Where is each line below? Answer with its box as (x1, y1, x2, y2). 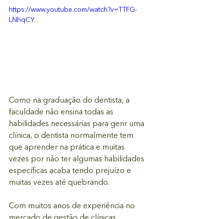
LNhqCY (9, 17, 35, 23)
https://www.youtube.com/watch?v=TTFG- (9, 6, 137, 13)
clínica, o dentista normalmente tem (9, 131, 135, 140)
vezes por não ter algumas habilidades (9, 155, 146, 163)
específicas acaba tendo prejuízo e (9, 167, 133, 175)
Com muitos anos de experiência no (9, 202, 137, 210)
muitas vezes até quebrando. (9, 178, 109, 187)
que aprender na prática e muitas (9, 143, 127, 152)
